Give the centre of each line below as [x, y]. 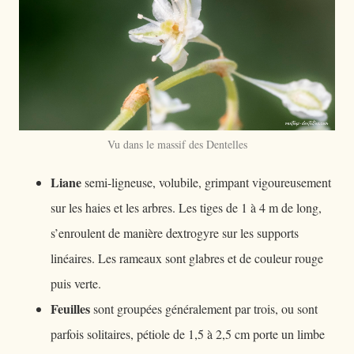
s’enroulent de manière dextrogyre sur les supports [175, 233]
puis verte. [76, 283]
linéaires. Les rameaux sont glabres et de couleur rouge [187, 258]
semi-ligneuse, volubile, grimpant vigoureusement [206, 182]
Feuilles [70, 309]
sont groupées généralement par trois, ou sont [204, 309]
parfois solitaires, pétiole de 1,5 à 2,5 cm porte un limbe [188, 334]
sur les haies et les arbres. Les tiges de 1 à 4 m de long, [186, 207]
